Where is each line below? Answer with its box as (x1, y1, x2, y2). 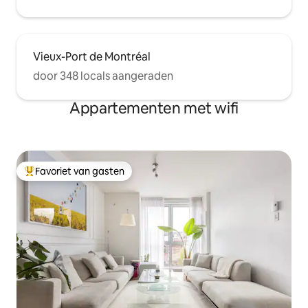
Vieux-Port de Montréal (33, 49, 151, 65)
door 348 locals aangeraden (33, 69, 173, 84)
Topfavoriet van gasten (24, 170, 129, 184)
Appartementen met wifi (69, 98, 239, 119)
